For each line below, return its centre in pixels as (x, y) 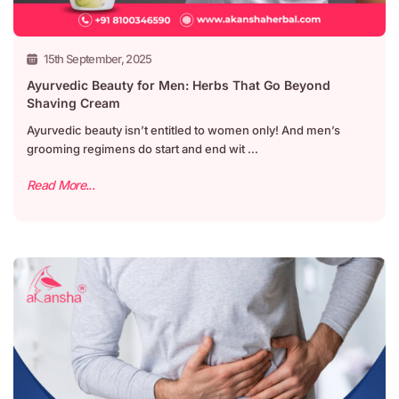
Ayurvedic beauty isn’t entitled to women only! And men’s (183, 130)
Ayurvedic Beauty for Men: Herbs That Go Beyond (179, 85)
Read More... (61, 185)
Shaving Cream (73, 103)
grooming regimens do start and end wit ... (142, 149)
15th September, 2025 (98, 59)
